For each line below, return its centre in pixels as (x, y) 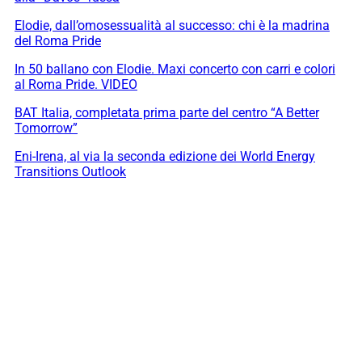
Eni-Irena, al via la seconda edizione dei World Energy (165, 157)
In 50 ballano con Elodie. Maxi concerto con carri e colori (175, 69)
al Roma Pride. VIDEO (76, 85)
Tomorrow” (46, 128)
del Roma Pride (58, 41)
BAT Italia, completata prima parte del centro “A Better (167, 113)
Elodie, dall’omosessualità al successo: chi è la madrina (172, 26)
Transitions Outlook (70, 172)
